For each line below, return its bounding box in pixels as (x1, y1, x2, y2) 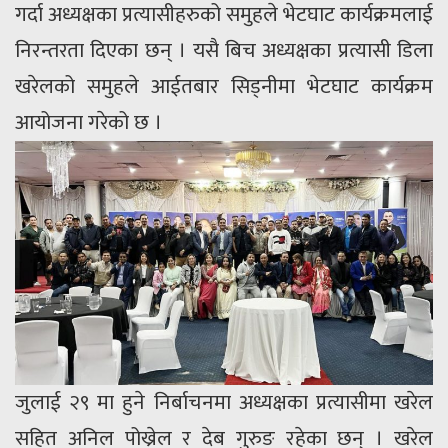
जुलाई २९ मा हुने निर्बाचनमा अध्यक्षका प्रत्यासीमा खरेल (15, 385, 433, 421)
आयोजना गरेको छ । (15, 105, 162, 140)
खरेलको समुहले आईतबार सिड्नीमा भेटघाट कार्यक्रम (15, 69, 433, 104)
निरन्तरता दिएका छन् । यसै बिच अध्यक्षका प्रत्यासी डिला (15, 33, 433, 68)
